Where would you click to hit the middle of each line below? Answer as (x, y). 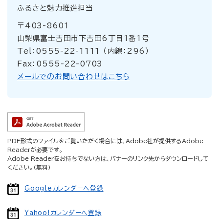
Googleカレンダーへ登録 (64, 189)
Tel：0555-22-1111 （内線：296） (83, 51)
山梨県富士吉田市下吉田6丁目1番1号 (83, 39)
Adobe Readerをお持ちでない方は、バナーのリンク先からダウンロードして (108, 159)
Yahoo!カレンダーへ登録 (63, 213)
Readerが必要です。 (35, 150)
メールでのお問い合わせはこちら (74, 77)
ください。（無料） (29, 167)
